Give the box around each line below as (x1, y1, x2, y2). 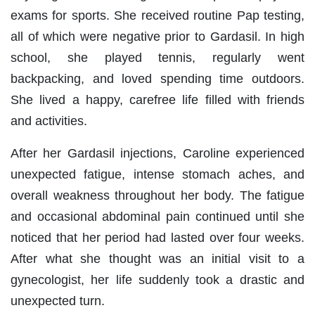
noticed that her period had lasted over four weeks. (11, 231, 304, 245)
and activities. (11, 114, 87, 129)
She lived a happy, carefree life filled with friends (11, 93, 304, 108)
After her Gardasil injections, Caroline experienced (11, 146, 304, 161)
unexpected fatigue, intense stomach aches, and (11, 167, 304, 182)
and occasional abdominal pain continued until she (11, 210, 304, 224)
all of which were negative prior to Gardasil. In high (11, 30, 304, 44)
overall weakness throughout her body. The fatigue (11, 188, 304, 203)
